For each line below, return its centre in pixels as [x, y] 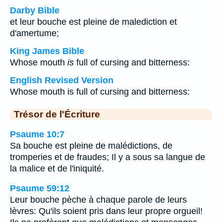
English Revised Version [62, 80]
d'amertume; [34, 33]
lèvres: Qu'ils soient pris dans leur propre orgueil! [106, 211]
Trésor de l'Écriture [57, 114]
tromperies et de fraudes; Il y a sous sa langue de [108, 157]
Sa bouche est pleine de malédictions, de [91, 145]
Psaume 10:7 [37, 134]
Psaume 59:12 [40, 189]
